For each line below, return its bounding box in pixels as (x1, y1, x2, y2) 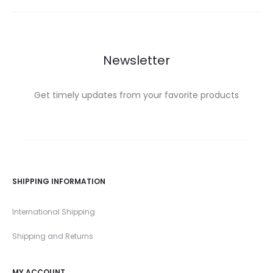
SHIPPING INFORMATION (12, 176, 105, 186)
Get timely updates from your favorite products (34, 89, 239, 101)
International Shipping (12, 207, 95, 217)
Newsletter (103, 52, 170, 69)
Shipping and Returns (12, 231, 93, 241)
